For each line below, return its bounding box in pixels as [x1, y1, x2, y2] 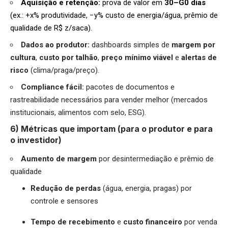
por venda [184, 217, 217, 227]
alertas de [181, 52, 217, 62]
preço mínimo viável [101, 52, 175, 62]
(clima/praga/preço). [31, 65, 99, 75]
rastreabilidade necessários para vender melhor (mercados [10, 95, 208, 104]
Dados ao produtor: [21, 40, 92, 49]
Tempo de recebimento [31, 217, 117, 227]
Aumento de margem [21, 154, 99, 164]
